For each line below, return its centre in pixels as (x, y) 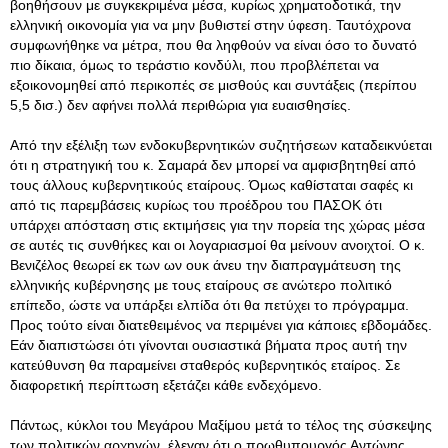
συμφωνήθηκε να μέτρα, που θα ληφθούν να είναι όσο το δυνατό (213, 45)
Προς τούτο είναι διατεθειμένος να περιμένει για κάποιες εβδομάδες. (221, 325)
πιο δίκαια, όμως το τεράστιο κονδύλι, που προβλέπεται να (194, 65)
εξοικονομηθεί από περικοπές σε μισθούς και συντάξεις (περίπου (213, 85)
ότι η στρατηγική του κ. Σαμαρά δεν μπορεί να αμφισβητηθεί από (213, 165)
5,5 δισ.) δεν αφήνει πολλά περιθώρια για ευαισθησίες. (180, 105)
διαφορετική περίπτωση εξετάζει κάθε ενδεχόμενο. (166, 385)
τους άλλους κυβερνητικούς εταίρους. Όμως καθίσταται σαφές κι (211, 185)
